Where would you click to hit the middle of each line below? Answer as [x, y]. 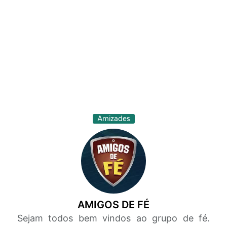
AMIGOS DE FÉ [113, 205]
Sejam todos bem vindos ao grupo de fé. [113, 218]
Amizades [113, 119]
